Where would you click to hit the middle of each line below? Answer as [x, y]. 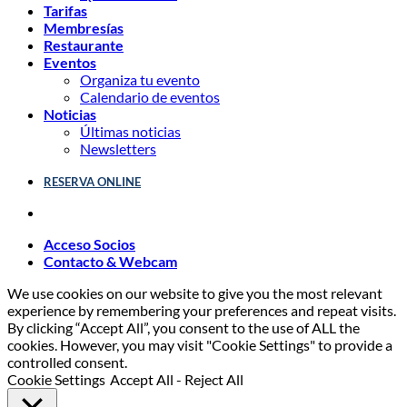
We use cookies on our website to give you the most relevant [195, 293]
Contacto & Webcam [110, 261]
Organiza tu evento [140, 79]
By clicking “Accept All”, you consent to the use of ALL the [184, 327]
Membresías [84, 27]
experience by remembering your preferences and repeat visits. [202, 310]
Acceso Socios [89, 243]
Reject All [214, 379]
